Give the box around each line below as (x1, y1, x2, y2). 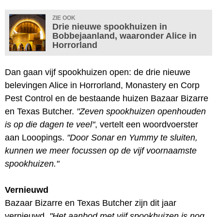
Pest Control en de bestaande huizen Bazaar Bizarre (5, 93, 208, 103)
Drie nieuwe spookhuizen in (52, 21, 167, 31)
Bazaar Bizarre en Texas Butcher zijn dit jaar (5, 198, 176, 208)
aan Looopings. (5, 132, 67, 142)
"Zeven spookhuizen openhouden (77, 106, 206, 116)
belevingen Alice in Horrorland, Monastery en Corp (5, 80, 200, 90)
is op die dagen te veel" (5, 119, 95, 129)
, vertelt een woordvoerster (95, 119, 198, 129)
